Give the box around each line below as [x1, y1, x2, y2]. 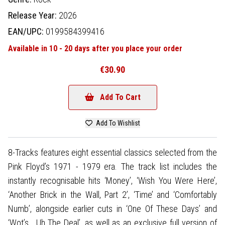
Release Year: [8, 10, 59, 21]
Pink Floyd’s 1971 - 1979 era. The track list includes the [8, 161, 217, 172]
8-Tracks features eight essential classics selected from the [8, 147, 217, 158]
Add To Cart [99, 92, 141, 102]
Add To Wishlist [94, 119, 140, 127]
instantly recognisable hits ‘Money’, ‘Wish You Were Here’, [8, 175, 217, 186]
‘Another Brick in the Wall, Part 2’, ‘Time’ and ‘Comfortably [8, 189, 217, 200]
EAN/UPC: [8, 26, 46, 37]
